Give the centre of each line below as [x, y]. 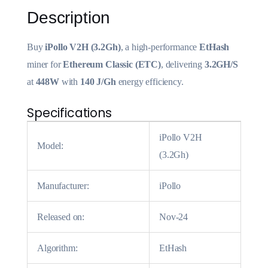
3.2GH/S [221, 64]
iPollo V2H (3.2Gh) [83, 47]
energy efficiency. [150, 81]
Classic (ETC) [133, 64]
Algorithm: [57, 248]
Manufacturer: [63, 185]
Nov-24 [174, 217]
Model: [51, 145]
